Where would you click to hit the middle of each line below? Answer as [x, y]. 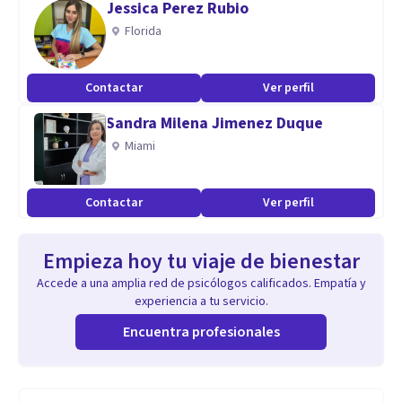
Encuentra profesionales [201, 332]
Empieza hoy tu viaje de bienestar [201, 262]
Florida [143, 31]
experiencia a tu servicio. [201, 301]
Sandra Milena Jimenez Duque [214, 123]
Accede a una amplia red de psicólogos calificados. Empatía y [201, 284]
